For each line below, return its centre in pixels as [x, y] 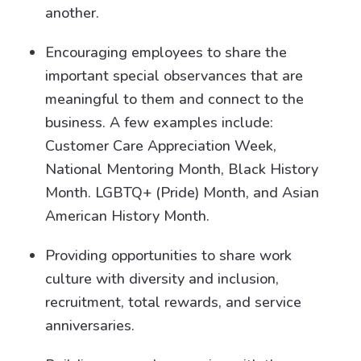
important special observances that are [174, 76]
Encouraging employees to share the [166, 52]
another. [72, 13]
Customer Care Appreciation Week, [161, 146]
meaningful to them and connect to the [174, 99]
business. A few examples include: [159, 122]
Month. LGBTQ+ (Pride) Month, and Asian [182, 193]
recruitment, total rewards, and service [173, 302]
